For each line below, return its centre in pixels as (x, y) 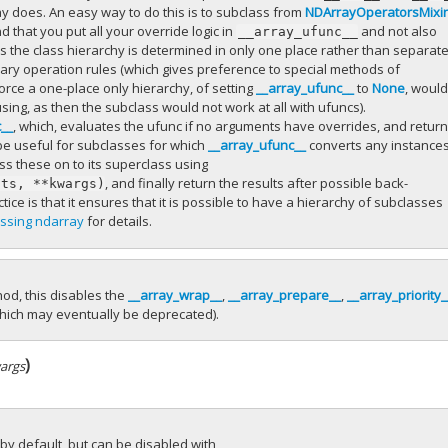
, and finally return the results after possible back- (257, 182)
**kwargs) (69, 183)
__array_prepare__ (285, 294)
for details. (118, 220)
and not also (398, 30)
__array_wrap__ (175, 294)
